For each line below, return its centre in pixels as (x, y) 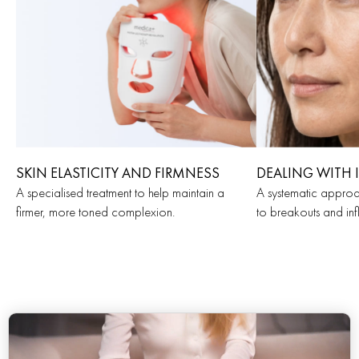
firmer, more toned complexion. (95, 212)
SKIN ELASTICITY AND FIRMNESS (118, 173)
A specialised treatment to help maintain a (120, 193)
